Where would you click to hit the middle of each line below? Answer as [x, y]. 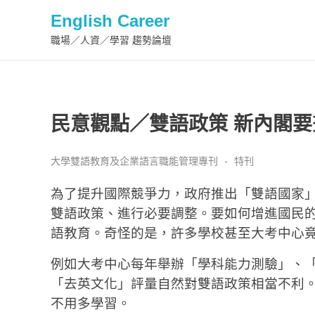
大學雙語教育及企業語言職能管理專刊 [134, 161]
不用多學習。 [91, 303]
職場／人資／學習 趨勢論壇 [111, 40]
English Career [110, 20]
